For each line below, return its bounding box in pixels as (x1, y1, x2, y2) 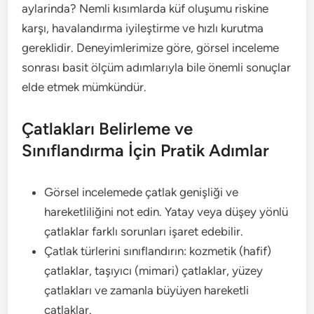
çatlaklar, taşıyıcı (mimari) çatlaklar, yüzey (44, 264, 264, 278)
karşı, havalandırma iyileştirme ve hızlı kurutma (22, 21, 264, 35)
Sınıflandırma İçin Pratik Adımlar (22, 140, 270, 161)
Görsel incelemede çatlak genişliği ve (44, 185, 239, 199)
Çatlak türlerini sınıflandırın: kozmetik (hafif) (44, 244, 272, 258)
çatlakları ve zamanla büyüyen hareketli (44, 283, 250, 297)
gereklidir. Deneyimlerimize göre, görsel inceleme (22, 41, 280, 55)
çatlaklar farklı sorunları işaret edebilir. (44, 224, 244, 238)
